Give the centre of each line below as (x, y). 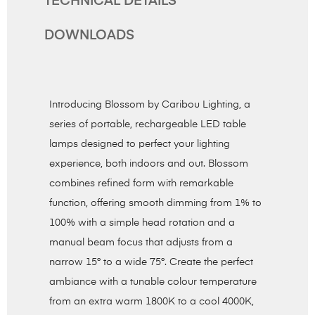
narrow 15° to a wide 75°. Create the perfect (151, 262)
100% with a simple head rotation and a (142, 223)
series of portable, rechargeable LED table (148, 124)
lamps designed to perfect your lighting (140, 144)
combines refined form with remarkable (141, 183)
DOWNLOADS (89, 36)
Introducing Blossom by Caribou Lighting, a (150, 104)
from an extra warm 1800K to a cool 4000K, (152, 301)
